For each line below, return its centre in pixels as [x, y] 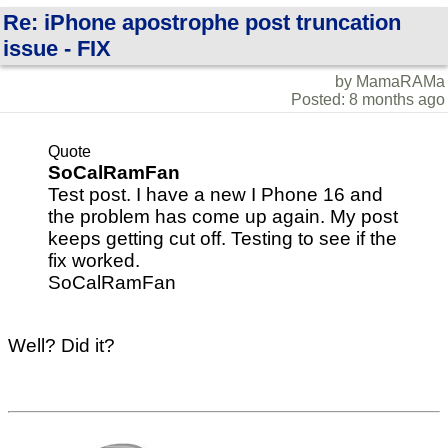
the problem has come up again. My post [223, 217]
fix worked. [94, 261]
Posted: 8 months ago [368, 99]
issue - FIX [57, 48]
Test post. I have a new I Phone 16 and [215, 195]
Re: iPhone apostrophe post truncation [202, 22]
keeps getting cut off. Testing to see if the [222, 239]
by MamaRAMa [390, 81]
